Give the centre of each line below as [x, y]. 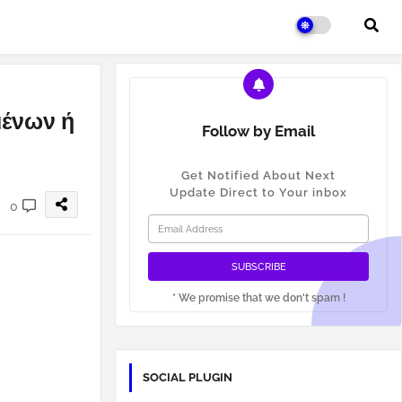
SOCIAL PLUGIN [188, 377]
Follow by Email [258, 131]
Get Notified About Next [258, 175]
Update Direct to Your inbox [258, 192]
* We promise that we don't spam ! [258, 298]
